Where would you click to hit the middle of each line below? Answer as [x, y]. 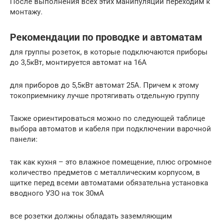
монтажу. [26, 12]
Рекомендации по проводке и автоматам [106, 37]
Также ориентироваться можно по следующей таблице [108, 119]
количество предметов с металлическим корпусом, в [105, 173]
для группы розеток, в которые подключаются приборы [109, 52]
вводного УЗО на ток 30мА [57, 194]
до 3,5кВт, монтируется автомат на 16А [78, 63]
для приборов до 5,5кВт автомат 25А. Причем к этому [104, 85]
